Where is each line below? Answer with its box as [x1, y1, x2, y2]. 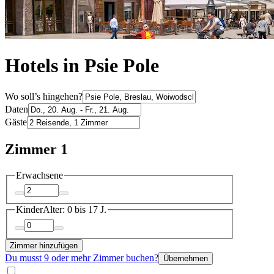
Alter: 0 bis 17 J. [43, 204, 106, 215]
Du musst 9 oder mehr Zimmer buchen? [5, 252, 158, 263]
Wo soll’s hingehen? [5, 91, 83, 102]
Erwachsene [16, 169, 63, 180]
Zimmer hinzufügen [10, 240, 78, 250]
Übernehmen [163, 253, 208, 263]
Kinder [16, 204, 43, 215]
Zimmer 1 [5, 141, 68, 157]
